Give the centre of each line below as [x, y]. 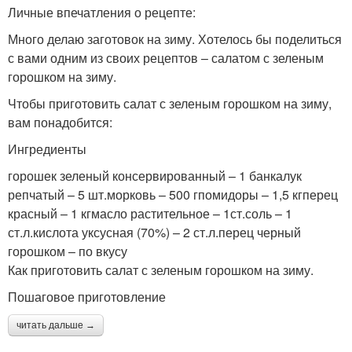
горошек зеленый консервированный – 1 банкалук [155, 176]
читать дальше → [56, 326]
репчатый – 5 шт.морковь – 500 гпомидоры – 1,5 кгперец [173, 195]
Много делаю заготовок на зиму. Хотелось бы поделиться [175, 39]
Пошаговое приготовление [87, 297]
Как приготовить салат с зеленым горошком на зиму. [161, 270]
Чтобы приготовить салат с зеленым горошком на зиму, [170, 104]
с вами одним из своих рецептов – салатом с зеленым [166, 58]
